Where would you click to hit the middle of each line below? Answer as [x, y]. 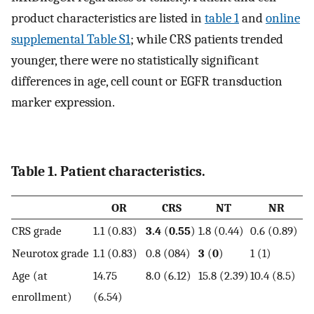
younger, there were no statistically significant [135, 60]
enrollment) [42, 297]
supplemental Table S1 [71, 39]
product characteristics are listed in [108, 18]
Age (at [30, 276]
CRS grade [37, 231]
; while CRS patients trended [207, 39]
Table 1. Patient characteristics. [108, 171]
